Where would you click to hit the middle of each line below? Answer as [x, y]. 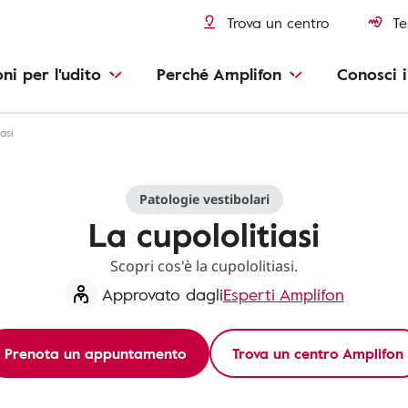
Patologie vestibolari [204, 199]
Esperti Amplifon [283, 294]
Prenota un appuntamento [96, 353]
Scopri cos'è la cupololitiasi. [204, 266]
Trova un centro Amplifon [318, 353]
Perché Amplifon [219, 74]
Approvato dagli [162, 294]
